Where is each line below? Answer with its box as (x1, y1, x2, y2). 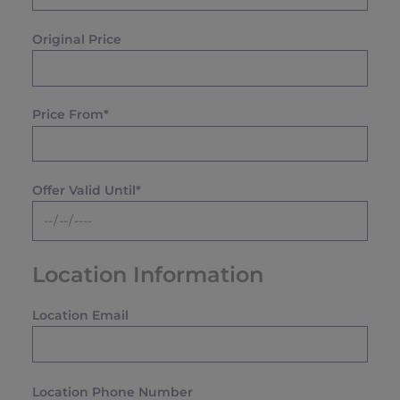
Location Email (32, 306, 129, 323)
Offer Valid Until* (32, 181, 141, 198)
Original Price (32, 30, 121, 47)
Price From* (32, 106, 109, 123)
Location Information (32, 261, 263, 287)
